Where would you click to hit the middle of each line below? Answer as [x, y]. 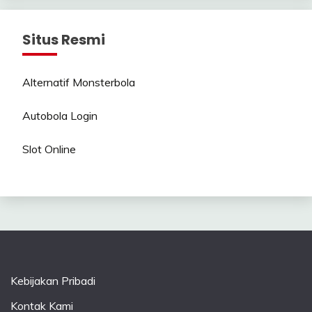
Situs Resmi [64, 39]
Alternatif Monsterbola [79, 82]
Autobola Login [60, 115]
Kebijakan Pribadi [53, 280]
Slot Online [49, 149]
